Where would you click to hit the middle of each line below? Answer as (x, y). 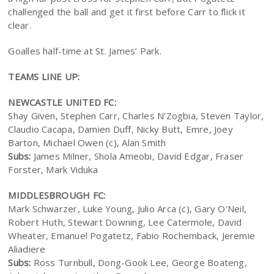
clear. (20, 25)
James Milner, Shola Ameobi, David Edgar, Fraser (137, 156)
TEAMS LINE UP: (44, 76)
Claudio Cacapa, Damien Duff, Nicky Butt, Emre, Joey (120, 129)
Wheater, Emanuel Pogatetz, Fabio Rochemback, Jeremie (132, 235)
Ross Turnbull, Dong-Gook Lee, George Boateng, (139, 262)
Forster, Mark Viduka (53, 169)
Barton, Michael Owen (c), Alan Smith (87, 143)
